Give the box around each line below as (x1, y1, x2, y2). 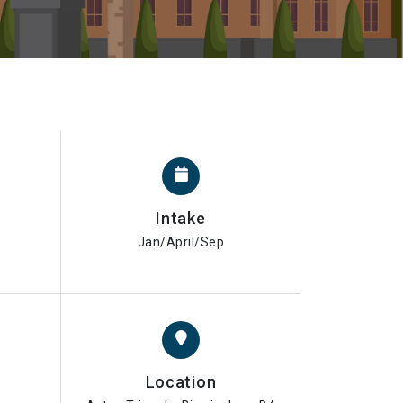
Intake (156, 209, 206, 228)
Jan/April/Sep (137, 235, 225, 250)
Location (145, 372, 217, 392)
